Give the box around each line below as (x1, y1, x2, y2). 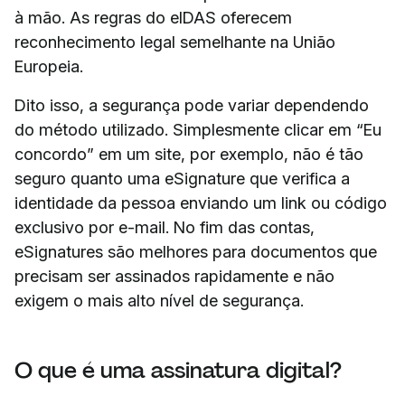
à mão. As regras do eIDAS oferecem (14, 7, 292, 27)
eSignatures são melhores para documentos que (14, 241, 377, 261)
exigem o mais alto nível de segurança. (14, 290, 304, 310)
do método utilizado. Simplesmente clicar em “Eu (14, 119, 381, 139)
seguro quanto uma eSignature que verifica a (14, 168, 350, 188)
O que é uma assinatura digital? (14, 355, 342, 384)
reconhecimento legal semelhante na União (14, 32, 335, 52)
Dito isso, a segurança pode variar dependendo (14, 95, 369, 115)
